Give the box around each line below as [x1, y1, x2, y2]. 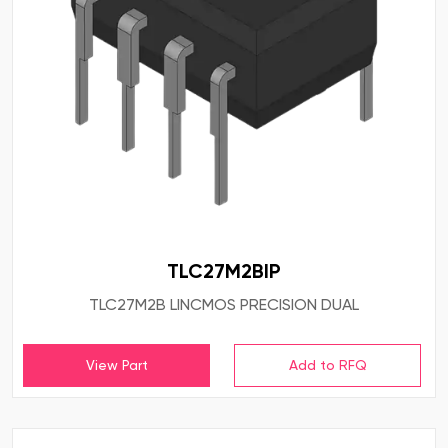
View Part [85, 357, 148, 374]
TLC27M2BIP [167, 259, 281, 284]
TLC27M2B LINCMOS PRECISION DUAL [89, 295, 359, 315]
